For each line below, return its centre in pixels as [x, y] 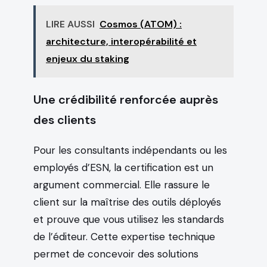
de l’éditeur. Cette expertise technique [124, 236]
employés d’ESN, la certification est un [123, 167]
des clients [65, 119]
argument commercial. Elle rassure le [122, 184]
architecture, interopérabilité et [121, 41]
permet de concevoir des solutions [116, 254]
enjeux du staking [88, 58]
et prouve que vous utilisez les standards [129, 219]
